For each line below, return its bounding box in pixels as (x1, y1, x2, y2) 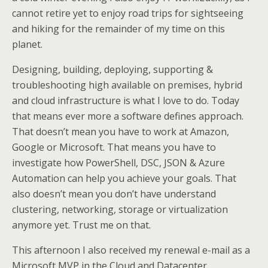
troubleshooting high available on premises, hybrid (12, 78, 242, 92)
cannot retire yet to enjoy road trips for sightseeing (12, 6, 243, 20)
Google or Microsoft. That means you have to (12, 140, 216, 154)
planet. (12, 37, 42, 51)
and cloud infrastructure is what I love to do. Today (12, 93, 239, 107)
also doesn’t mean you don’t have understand (12, 187, 216, 200)
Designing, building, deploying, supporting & (12, 62, 213, 76)
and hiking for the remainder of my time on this (12, 22, 225, 35)
